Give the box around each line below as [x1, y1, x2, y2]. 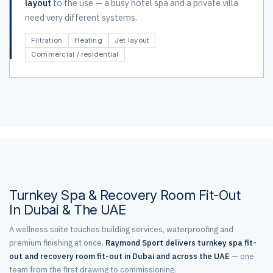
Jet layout [114, 36, 150, 44]
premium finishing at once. [9, 238, 105, 248]
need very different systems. [25, 12, 137, 23]
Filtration [31, 36, 63, 44]
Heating [74, 36, 102, 44]
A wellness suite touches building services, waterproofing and [9, 224, 233, 235]
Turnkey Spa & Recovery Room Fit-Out [9, 187, 241, 203]
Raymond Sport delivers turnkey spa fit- [105, 238, 257, 248]
